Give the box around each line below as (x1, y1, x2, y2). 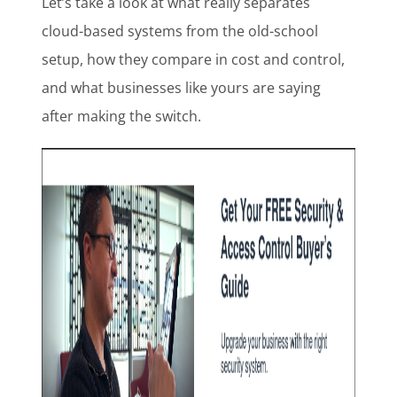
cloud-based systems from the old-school (42, 21, 319, 42)
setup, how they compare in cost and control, (42, 50, 346, 70)
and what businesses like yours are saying (42, 78, 322, 98)
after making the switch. (42, 106, 202, 127)
